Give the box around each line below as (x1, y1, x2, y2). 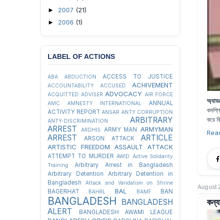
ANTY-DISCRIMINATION (48, 118, 108, 124)
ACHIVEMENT (132, 81, 173, 89)
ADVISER (81, 91, 103, 98)
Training (48, 162, 68, 168)
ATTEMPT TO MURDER (48, 153, 114, 160)
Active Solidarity (132, 153, 173, 160)
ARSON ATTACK (84, 135, 135, 142)
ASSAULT (114, 143, 143, 151)
